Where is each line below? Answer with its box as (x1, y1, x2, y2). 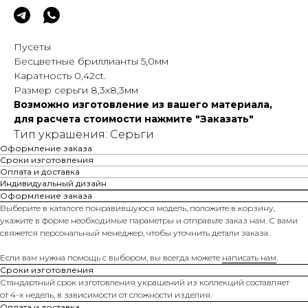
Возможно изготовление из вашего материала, (14, 98, 272, 111)
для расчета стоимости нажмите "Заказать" (14, 112, 254, 125)
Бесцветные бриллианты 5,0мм (14, 54, 168, 67)
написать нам (222, 252, 276, 263)
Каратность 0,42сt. (14, 69, 106, 82)
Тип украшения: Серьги (14, 127, 154, 141)
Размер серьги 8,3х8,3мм (14, 83, 138, 96)
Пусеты (14, 40, 51, 53)
